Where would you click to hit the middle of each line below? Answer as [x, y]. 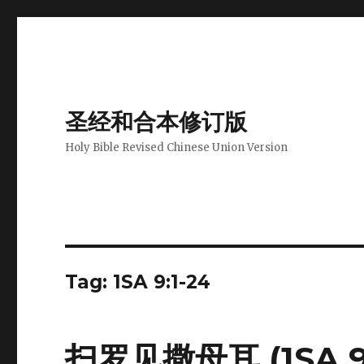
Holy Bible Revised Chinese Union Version [177, 147]
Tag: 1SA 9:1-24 [138, 282]
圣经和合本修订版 [156, 122]
